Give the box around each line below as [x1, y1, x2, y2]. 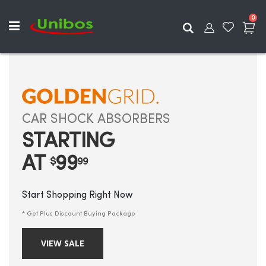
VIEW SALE [41, 237, 84, 249]
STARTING [22, 132, 115, 153]
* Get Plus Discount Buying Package [22, 211, 135, 217]
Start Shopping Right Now [22, 191, 133, 200]
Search [198, 23, 224, 30]
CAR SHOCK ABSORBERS [22, 113, 170, 126]
